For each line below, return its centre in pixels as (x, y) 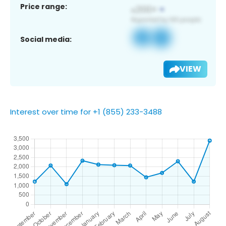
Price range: (44, 6)
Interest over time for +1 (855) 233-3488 (86, 111)
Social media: (46, 39)
